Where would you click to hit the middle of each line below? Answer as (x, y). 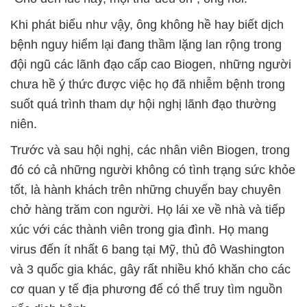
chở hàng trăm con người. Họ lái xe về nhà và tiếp (148, 210)
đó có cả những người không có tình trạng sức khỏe (153, 170)
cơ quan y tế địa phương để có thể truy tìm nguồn (146, 289)
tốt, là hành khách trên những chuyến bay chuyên (146, 190)
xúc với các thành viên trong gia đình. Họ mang (139, 230)
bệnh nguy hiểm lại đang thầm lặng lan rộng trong (146, 45)
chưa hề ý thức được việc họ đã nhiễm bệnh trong (148, 84)
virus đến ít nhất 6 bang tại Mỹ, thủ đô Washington (147, 249)
